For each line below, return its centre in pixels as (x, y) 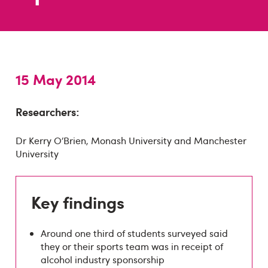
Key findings (78, 202)
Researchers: (47, 111)
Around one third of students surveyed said (135, 234)
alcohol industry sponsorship (103, 260)
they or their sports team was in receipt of (132, 247)
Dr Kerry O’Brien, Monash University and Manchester (131, 141)
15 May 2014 (55, 79)
